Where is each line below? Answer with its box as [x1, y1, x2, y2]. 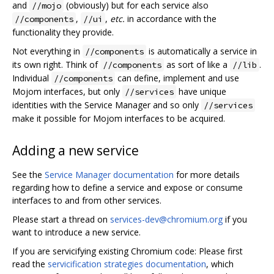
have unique [176, 86, 226, 98]
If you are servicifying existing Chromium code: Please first [12, 245, 243, 257]
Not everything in [12, 45, 83, 57]
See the [12, 168, 45, 180]
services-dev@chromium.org [110, 213, 223, 225]
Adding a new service [12, 142, 139, 159]
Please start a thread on [12, 213, 110, 225]
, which [206, 257, 234, 270]
